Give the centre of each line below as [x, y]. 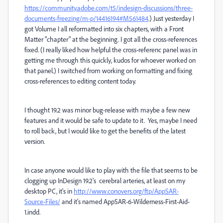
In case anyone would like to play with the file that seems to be [111, 170]
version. [35, 141]
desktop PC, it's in [49, 191]
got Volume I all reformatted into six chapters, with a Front [104, 28]
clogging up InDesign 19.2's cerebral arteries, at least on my [105, 180]
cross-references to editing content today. [80, 81]
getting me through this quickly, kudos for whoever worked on [110, 60]
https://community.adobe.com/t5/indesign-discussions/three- [109, 7]
